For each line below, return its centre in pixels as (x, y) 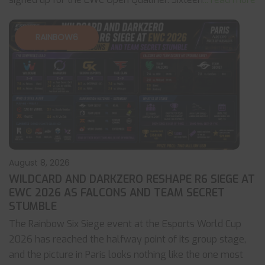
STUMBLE (33, 206)
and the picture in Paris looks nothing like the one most (126, 255)
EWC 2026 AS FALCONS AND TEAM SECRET (117, 193)
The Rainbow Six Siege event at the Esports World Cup (125, 224)
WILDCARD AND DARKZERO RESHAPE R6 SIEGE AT (132, 179)
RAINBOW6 (57, 37)
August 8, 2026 (39, 163)
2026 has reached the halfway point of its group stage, (127, 239)
